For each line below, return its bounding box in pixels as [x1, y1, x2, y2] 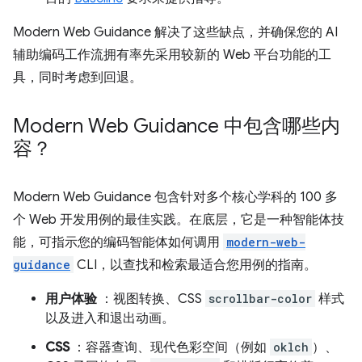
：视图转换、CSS [97, 291, 205, 307]
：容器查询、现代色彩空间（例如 [69, 339, 270, 356]
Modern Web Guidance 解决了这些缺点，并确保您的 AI [13, 24, 338, 40]
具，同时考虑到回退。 [13, 69, 142, 86]
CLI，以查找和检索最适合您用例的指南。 [74, 257, 317, 273]
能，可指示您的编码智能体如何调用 [13, 234, 223, 250]
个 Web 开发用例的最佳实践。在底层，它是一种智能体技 [13, 212, 344, 228]
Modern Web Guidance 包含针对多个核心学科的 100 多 [13, 189, 338, 205]
